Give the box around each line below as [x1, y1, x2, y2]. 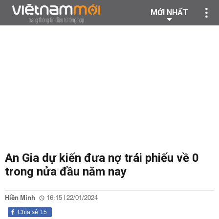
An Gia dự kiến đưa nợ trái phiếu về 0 [5, 151, 199, 165]
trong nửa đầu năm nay [5, 165, 127, 178]
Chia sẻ [18, 209, 38, 216]
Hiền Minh [5, 192, 35, 204]
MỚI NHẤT [151, 8, 188, 17]
